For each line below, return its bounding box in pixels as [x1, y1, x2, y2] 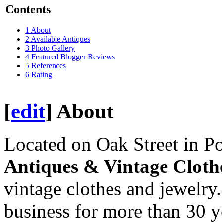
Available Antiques [31, 35, 90, 44]
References [31, 61, 66, 70]
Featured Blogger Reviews [31, 53, 115, 61]
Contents [5, 2, 51, 16]
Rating [31, 70, 52, 79]
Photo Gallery [31, 44, 75, 53]
